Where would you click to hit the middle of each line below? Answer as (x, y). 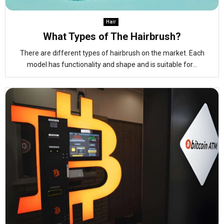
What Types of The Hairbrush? (112, 36)
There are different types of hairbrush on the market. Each (112, 53)
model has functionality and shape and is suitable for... (112, 64)
